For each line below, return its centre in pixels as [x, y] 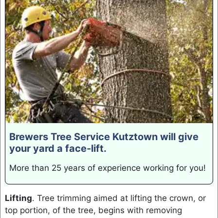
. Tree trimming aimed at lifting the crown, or [119, 198]
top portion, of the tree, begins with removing [93, 210]
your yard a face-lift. [58, 149]
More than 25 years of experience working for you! [107, 168]
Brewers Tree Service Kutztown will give [104, 137]
